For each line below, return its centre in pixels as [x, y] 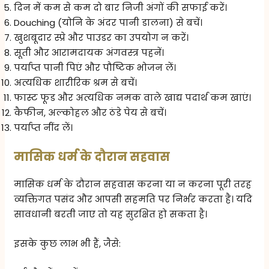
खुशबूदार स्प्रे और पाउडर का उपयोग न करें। [101, 38]
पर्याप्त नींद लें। [44, 128]
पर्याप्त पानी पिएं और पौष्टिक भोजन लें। [95, 68]
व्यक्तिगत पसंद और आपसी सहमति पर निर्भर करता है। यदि [133, 199]
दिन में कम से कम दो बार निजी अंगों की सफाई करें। [121, 8]
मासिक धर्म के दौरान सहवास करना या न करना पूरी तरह [133, 184]
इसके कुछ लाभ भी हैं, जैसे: [68, 243]
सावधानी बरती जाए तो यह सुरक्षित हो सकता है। [111, 214]
